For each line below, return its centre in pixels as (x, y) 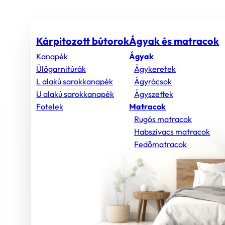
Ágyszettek (154, 94)
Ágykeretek (155, 69)
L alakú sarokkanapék (75, 81)
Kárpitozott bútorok (83, 41)
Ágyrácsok (153, 81)
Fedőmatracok (160, 144)
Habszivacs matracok (172, 132)
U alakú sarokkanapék (75, 94)
